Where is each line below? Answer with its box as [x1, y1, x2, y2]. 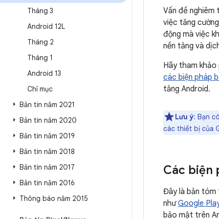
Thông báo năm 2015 [20, 194, 88, 203]
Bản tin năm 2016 [20, 178, 75, 187]
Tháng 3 [27, 6, 53, 15]
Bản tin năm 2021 [20, 100, 75, 109]
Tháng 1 [27, 53, 53, 62]
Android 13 [27, 69, 61, 78]
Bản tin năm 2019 [20, 131, 75, 140]
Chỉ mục [27, 85, 53, 93]
